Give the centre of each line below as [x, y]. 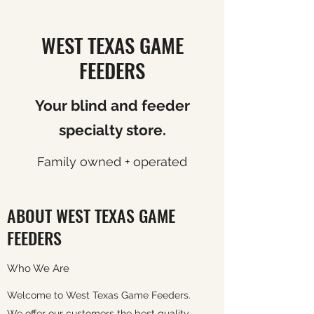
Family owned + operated [112, 162]
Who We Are [38, 268]
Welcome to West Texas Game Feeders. [99, 295]
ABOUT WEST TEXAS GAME [91, 215]
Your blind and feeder [112, 105]
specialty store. [112, 130]
